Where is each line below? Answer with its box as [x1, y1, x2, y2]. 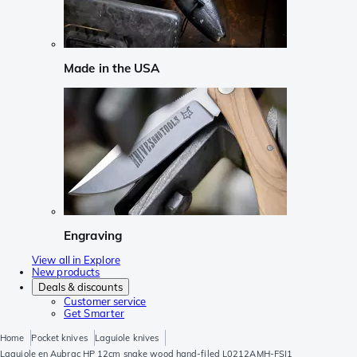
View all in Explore [32, 253, 120, 267]
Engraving [64, 227, 122, 243]
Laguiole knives [94, 332, 159, 344]
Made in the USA [64, 61, 160, 76]
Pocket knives [31, 332, 88, 344]
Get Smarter [64, 307, 125, 320]
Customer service [64, 295, 147, 308]
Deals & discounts [38, 280, 123, 294]
